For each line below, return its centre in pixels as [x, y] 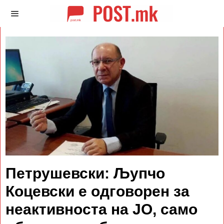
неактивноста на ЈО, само [101, 209]
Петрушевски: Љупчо [85, 173]
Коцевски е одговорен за [97, 191]
